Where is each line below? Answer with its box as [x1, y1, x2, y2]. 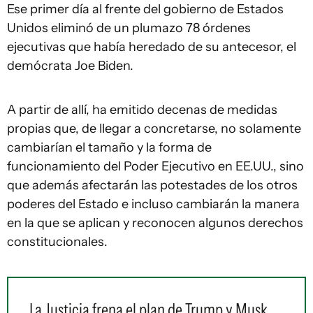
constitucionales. [7, 234, 108, 249]
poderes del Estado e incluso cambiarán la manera [7, 196, 300, 212]
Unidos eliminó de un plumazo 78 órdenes [7, 20, 251, 36]
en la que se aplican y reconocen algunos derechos [7, 215, 303, 231]
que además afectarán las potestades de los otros [7, 177, 298, 193]
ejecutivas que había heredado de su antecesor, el [7, 39, 296, 54]
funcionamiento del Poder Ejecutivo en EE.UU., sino [7, 159, 304, 174]
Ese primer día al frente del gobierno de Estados [7, 1, 284, 17]
